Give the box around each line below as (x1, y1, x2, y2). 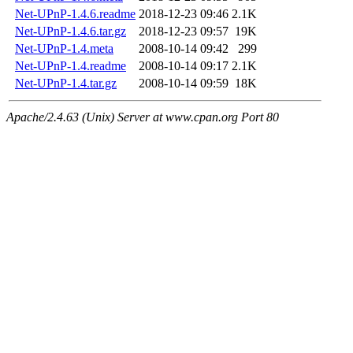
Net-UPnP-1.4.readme (15, 59, 126, 73)
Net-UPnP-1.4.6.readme (15, 7, 136, 21)
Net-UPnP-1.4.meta (15, 42, 113, 56)
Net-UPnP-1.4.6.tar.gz (15, 24, 126, 39)
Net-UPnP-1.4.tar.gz (15, 76, 117, 91)
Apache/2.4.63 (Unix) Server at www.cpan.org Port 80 (6, 110, 279, 124)
